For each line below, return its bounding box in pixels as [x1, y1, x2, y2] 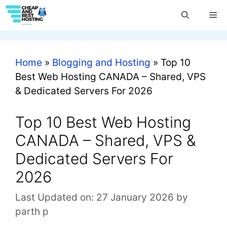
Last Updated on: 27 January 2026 [15, 192, 174, 203]
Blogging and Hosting [52, 57, 150, 68]
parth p [15, 206, 49, 217]
